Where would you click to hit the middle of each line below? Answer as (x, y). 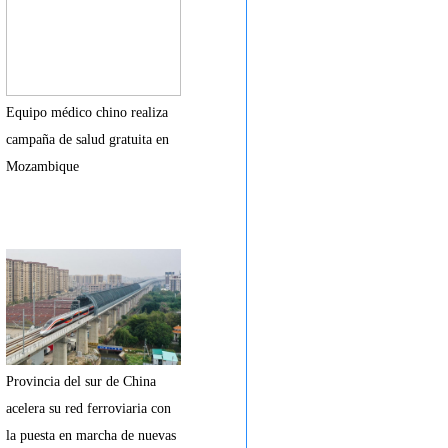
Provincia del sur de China (81, 381)
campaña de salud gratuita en (87, 139)
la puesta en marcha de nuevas (91, 435)
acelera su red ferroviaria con (88, 408)
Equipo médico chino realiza (87, 112)
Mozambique (42, 166)
